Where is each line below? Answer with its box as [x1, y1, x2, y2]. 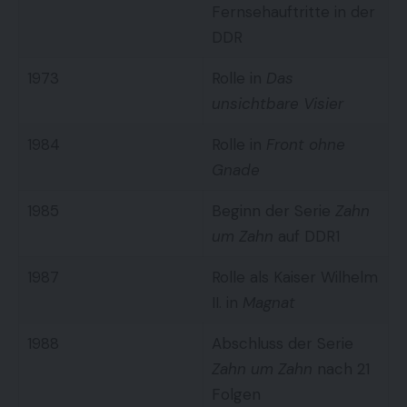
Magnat [242, 292, 295, 313]
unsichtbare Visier [211, 93, 343, 114]
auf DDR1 [273, 225, 340, 246]
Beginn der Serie [211, 200, 335, 221]
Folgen [211, 383, 261, 404]
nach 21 [312, 358, 370, 379]
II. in [211, 292, 243, 313]
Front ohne [265, 134, 345, 154]
